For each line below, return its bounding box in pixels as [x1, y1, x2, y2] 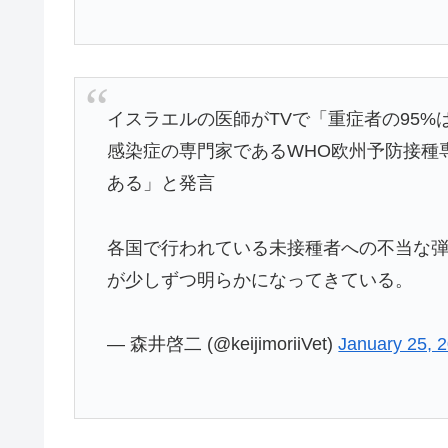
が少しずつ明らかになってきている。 [107, 269, 414, 290]
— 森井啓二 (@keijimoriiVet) [107, 334, 339, 355]
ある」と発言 [107, 173, 216, 194]
